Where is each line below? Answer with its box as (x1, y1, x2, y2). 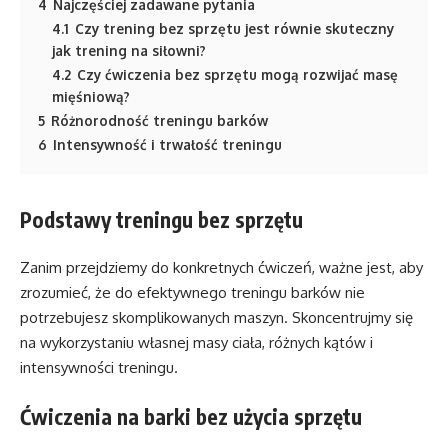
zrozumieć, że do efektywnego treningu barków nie (20, 283, 365, 303)
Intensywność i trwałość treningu (53, 135, 282, 153)
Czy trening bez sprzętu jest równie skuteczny (75, 19, 394, 37)
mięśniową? (52, 87, 130, 105)
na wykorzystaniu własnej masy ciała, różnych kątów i (20, 333, 373, 353)
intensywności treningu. (20, 358, 178, 378)
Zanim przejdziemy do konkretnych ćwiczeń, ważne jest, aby (20, 258, 423, 278)
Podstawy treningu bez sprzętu (20, 205, 303, 233)
